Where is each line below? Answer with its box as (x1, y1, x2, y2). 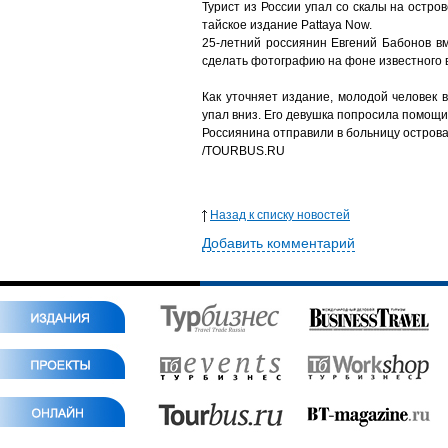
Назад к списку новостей (210, 208, 350, 222)
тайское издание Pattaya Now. (202, 18, 372, 32)
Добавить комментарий (202, 235, 355, 251)
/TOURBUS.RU (202, 144, 285, 158)
